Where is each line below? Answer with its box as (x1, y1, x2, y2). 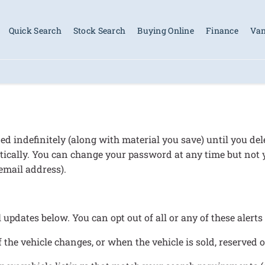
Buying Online (137, 24, 194, 36)
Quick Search (8, 24, 62, 36)
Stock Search (73, 24, 126, 36)
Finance (205, 24, 238, 36)
